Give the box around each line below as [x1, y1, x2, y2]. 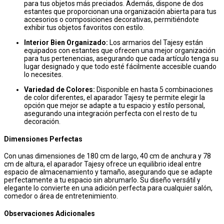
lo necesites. [24, 70, 63, 79]
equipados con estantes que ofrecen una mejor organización [24, 46, 215, 55]
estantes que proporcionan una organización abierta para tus [24, 7, 216, 16]
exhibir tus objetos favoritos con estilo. [24, 23, 144, 32]
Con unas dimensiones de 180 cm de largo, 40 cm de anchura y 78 [4, 152, 211, 160]
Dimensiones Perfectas [4, 134, 82, 143]
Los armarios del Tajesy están [108, 38, 203, 47]
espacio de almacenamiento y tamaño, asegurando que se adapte [4, 168, 212, 176]
